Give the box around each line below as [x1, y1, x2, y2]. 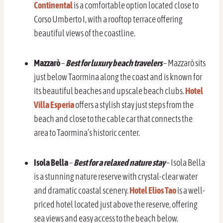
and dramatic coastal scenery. [34, 185, 129, 196]
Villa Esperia [34, 100, 74, 111]
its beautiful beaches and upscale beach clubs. [34, 86, 185, 97]
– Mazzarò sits [162, 58, 206, 69]
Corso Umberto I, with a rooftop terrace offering [34, 14, 183, 25]
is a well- [176, 185, 205, 196]
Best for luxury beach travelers [66, 58, 162, 69]
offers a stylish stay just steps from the [74, 100, 194, 111]
